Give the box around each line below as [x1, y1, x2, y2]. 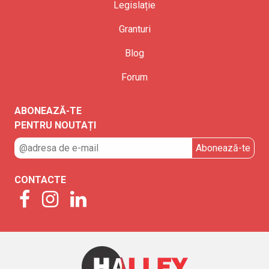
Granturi [118, 23, 151, 35]
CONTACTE [14, 174, 66, 186]
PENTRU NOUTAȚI [14, 119, 96, 131]
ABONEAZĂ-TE [14, 105, 82, 116]
